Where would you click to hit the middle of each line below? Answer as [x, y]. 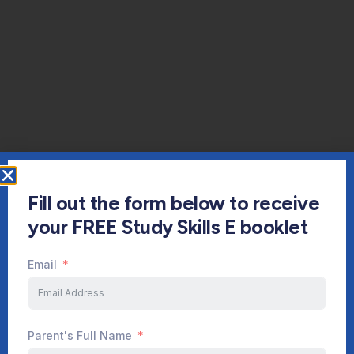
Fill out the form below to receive [173, 203]
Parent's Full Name [80, 335]
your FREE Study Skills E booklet [168, 227]
